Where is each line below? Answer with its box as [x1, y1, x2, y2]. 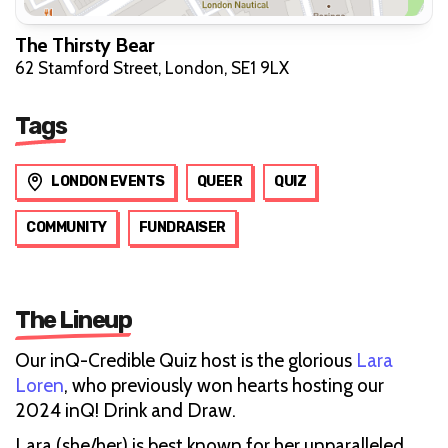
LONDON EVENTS [51, 173, 165, 191]
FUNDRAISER [138, 219, 226, 237]
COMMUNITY [26, 219, 107, 237]
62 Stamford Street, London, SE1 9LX [15, 58, 289, 79]
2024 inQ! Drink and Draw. [15, 399, 236, 423]
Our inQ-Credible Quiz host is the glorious [15, 349, 356, 373]
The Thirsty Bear [15, 33, 154, 58]
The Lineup [15, 306, 131, 335]
